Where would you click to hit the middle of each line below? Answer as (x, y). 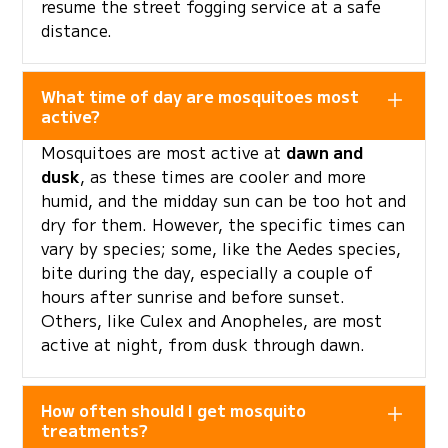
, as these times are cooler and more (222, 176)
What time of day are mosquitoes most (199, 96)
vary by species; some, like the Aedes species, (220, 248)
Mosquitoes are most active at (163, 152)
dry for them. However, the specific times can (222, 224)
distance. (76, 30)
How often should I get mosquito (173, 410)
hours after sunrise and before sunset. (192, 296)
